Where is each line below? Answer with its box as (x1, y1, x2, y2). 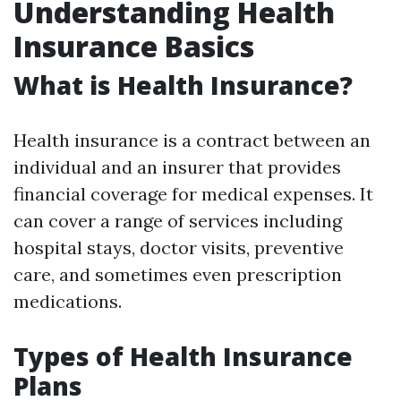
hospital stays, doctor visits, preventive (13, 236, 344, 259)
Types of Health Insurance (13, 339, 353, 373)
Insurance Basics (13, 27, 254, 65)
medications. (13, 290, 122, 312)
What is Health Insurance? (13, 68, 353, 102)
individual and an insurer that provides (13, 156, 341, 178)
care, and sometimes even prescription (13, 263, 342, 286)
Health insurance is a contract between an (13, 129, 371, 151)
